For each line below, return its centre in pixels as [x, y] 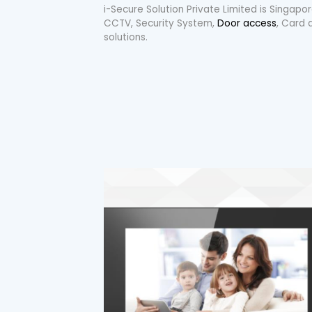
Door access [247, 23]
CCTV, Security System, [161, 23]
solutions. [126, 37]
